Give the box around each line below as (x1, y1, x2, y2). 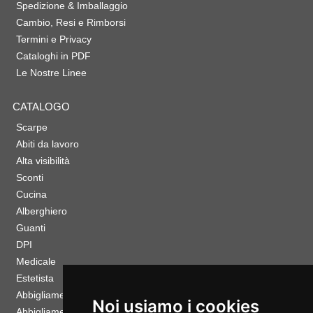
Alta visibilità (15, 155, 70, 167)
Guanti (15, 222, 45, 234)
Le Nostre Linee (15, 67, 87, 79)
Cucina (15, 189, 47, 201)
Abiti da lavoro (15, 138, 79, 150)
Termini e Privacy (15, 34, 92, 45)
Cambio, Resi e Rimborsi (15, 17, 126, 29)
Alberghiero (15, 205, 67, 217)
